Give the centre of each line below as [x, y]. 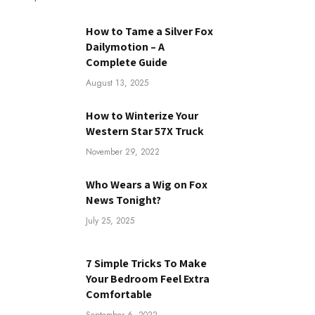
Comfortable [119, 294]
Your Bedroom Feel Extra [148, 278]
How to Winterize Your [142, 115]
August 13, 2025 [117, 83]
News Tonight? [123, 200]
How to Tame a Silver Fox [149, 31]
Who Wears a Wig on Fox [147, 184]
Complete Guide [127, 62]
